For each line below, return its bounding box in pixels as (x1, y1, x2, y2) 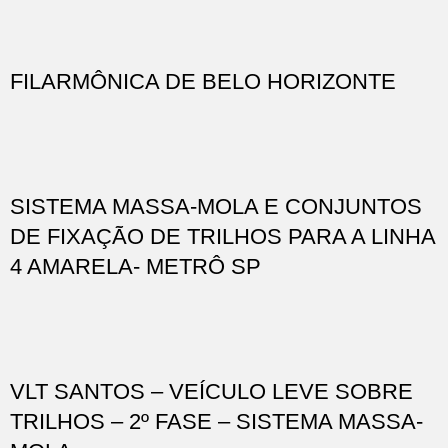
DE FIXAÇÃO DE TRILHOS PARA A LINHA (10, 223, 435, 249)
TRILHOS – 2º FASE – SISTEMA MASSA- (10, 408, 423, 434)
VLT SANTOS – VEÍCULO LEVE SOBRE (10, 378, 413, 404)
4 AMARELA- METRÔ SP (10, 253, 261, 279)
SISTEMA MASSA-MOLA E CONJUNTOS (10, 193, 422, 219)
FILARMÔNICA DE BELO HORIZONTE (10, 68, 396, 94)
